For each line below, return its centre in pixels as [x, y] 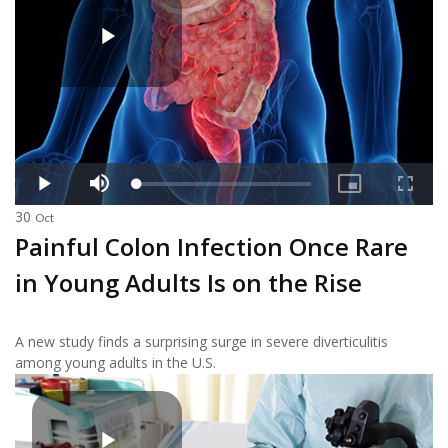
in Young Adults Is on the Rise [188, 282]
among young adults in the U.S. [115, 362]
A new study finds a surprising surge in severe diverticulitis [201, 341]
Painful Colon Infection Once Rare [211, 246]
